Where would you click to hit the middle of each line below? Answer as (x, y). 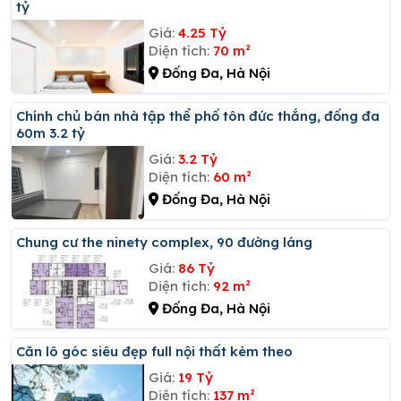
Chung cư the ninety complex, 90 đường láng (169, 242)
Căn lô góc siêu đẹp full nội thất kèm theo (159, 351)
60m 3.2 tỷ (51, 132)
